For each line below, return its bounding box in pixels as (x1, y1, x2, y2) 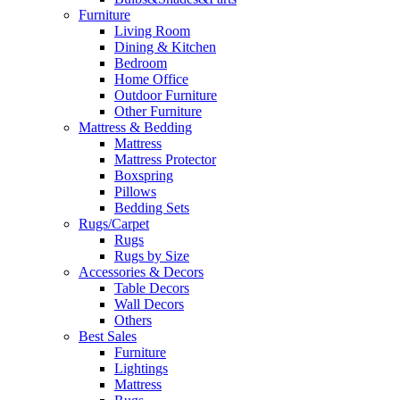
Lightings (114, 360, 168, 376)
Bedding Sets (114, 199, 189, 215)
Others (114, 312, 152, 328)
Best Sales (79, 328, 137, 344)
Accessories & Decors (79, 263, 204, 279)
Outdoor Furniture (114, 87, 217, 103)
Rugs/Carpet (79, 215, 149, 231)
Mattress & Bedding (79, 119, 192, 135)
